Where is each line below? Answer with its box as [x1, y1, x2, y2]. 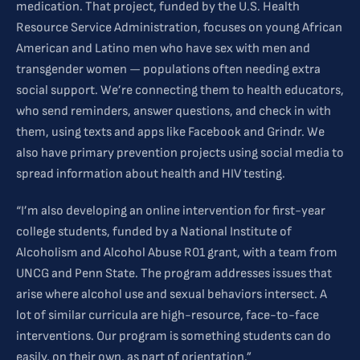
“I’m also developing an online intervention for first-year [16, 203, 325, 219]
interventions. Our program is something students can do [16, 329, 331, 345]
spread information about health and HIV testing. [16, 166, 288, 182]
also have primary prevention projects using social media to [16, 145, 344, 162]
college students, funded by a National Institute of [16, 224, 292, 240]
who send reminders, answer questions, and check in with [16, 104, 331, 120]
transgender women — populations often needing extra [16, 62, 321, 78]
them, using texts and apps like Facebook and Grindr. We [16, 125, 325, 141]
